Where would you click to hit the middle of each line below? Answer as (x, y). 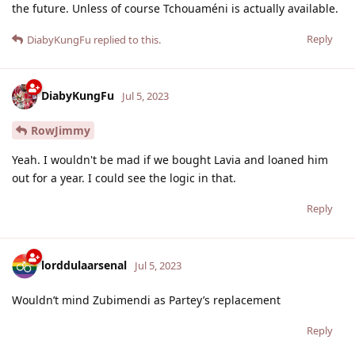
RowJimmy (61, 130)
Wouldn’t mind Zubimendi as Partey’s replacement (146, 300)
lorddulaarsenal (84, 265)
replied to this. (126, 39)
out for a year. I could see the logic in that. (124, 177)
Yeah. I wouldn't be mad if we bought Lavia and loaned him (170, 159)
